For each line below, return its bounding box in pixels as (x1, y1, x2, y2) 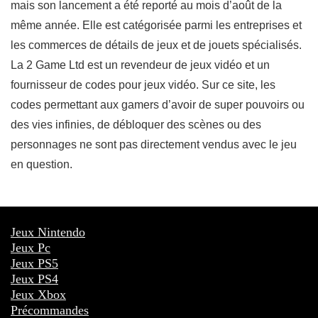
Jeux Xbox (11, 287, 66, 302)
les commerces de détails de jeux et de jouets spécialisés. (11, 39, 302, 52)
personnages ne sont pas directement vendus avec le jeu (11, 138, 297, 151)
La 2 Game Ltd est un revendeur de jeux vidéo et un (11, 59, 270, 72)
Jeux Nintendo (11, 225, 85, 240)
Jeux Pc (11, 241, 50, 256)
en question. (11, 158, 72, 171)
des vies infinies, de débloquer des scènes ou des (11, 119, 261, 131)
